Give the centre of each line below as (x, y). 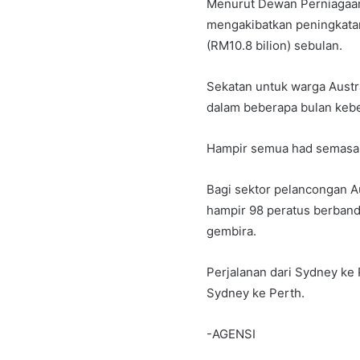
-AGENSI (231, 333)
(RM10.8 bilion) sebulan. (274, 45)
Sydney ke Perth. (256, 292)
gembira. (231, 231)
